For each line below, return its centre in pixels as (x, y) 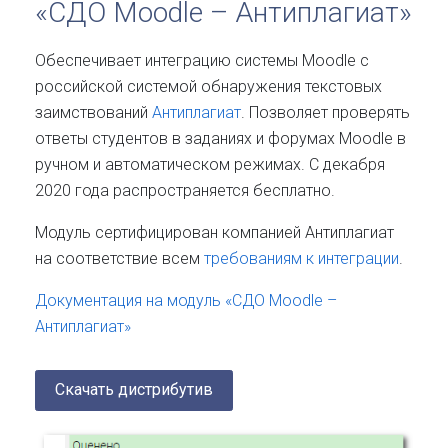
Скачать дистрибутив (134, 390)
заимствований (93, 112)
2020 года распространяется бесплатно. (185, 190)
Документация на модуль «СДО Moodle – (186, 300)
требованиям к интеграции (301, 258)
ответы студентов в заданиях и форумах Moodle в (220, 138)
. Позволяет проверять (325, 112)
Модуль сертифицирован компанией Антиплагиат (214, 232)
